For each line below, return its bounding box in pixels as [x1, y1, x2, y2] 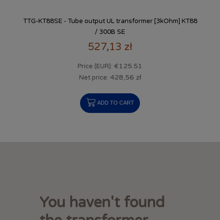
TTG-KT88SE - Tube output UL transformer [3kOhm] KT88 [23, 17, 197, 26]
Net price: [79, 73, 110, 82]
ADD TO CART [97, 99, 134, 106]
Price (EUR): [78, 62, 114, 71]
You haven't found [39, 193, 165, 212]
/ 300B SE [95, 28, 125, 36]
